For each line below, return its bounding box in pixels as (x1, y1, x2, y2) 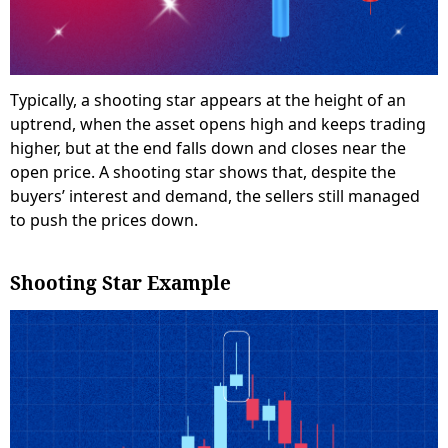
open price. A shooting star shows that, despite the (10, 160, 396, 183)
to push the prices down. (10, 208, 198, 231)
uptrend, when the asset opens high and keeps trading (10, 112, 426, 135)
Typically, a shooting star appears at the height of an (10, 88, 406, 111)
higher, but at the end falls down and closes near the (10, 136, 406, 159)
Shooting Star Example (10, 269, 231, 296)
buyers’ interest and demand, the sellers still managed (10, 184, 420, 207)
